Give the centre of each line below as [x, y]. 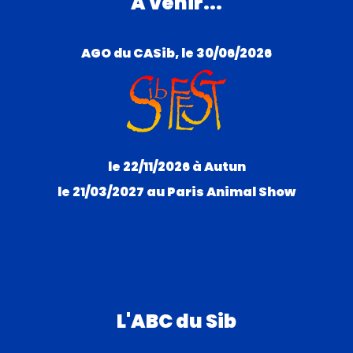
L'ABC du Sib [176, 321]
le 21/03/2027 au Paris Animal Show [176, 191]
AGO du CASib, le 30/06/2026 [176, 54]
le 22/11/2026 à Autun [176, 166]
